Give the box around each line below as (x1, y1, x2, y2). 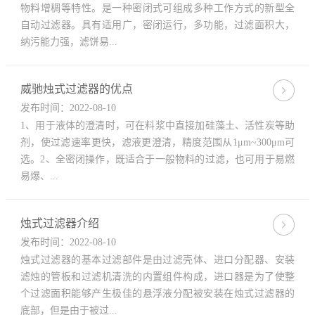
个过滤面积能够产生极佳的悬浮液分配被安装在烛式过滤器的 (20, 288, 295, 299)
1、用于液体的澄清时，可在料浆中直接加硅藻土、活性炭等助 (20, 120, 295, 131)
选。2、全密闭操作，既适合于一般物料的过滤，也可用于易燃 (20, 154, 295, 165)
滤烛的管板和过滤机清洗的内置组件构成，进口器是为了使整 (20, 271, 295, 282)
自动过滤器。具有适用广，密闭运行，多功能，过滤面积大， (20, 20, 295, 30)
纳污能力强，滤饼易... (20, 37, 117, 47)
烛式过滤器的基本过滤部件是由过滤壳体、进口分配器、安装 (20, 255, 295, 265)
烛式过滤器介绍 (20, 217, 99, 229)
